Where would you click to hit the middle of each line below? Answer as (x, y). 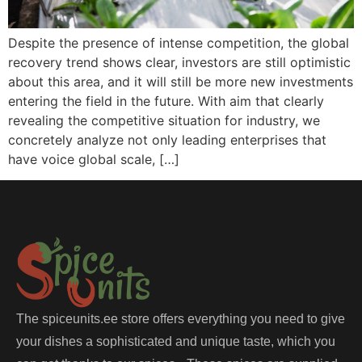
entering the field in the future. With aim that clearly (166, 101)
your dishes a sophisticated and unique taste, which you (176, 342)
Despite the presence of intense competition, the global (179, 43)
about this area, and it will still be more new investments (181, 82)
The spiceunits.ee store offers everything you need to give (181, 319)
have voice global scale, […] (94, 160)
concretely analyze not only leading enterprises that (167, 140)
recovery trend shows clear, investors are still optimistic (179, 63)
